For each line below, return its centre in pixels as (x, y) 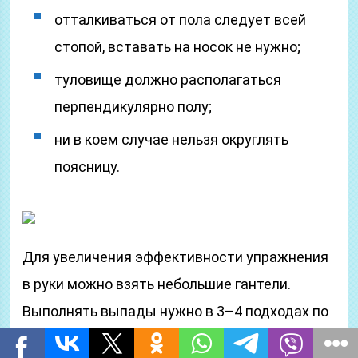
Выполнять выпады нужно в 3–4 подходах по (176, 311)
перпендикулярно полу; (133, 107)
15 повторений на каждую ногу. (128, 338)
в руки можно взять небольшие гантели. (157, 284)
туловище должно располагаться (168, 80)
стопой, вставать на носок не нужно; (178, 47)
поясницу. (88, 167)
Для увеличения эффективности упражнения (176, 257)
